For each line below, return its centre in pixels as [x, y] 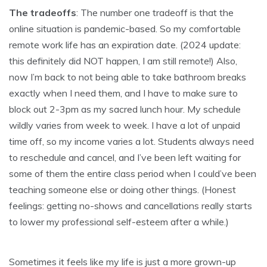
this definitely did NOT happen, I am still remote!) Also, [123, 61]
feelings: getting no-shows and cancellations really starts [131, 206]
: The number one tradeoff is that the [155, 13]
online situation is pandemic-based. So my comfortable [125, 29]
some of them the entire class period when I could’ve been [133, 174]
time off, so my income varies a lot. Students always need [131, 142]
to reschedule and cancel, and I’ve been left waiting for [125, 158]
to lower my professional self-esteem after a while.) [119, 222]
